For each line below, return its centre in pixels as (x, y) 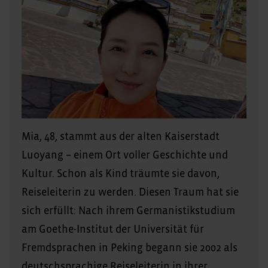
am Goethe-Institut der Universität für (113, 229)
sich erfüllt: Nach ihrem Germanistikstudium (128, 211)
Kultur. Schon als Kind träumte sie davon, (121, 174)
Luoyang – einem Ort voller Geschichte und (125, 155)
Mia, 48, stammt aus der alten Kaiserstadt (121, 137)
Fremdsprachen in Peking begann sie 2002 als (130, 248)
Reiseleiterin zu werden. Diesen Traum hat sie (130, 192)
